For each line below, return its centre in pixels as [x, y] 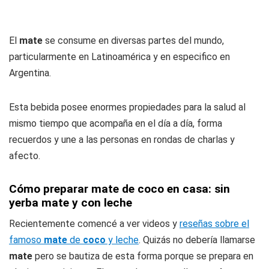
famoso [26, 240]
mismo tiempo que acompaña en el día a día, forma [116, 123]
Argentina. [30, 73]
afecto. [25, 156]
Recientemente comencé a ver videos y [94, 224]
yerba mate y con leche [71, 203]
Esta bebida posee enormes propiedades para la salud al [127, 107]
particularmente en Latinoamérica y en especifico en [119, 57]
